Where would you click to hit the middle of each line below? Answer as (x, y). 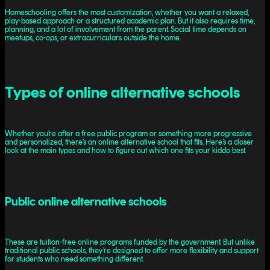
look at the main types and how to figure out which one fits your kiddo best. (125, 151)
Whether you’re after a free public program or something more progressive (128, 134)
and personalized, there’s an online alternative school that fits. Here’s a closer (129, 142)
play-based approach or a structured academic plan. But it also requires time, (130, 21)
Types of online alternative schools (122, 92)
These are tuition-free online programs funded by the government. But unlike (130, 242)
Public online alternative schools (86, 201)
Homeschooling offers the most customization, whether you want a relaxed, (127, 13)
